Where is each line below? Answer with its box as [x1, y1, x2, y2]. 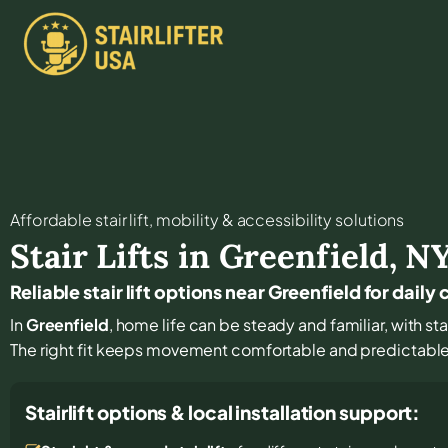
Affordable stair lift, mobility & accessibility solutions [10, 208, 405, 230]
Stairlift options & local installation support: [25, 399, 421, 424]
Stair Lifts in [10, 234, 219, 277]
